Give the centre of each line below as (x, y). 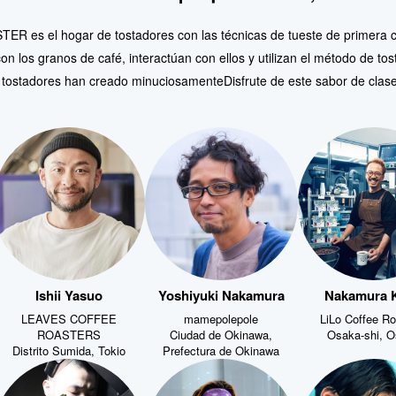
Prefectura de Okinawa (221, 348)
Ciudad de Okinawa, (221, 332)
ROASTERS (69, 332)
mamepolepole (221, 316)
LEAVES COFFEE (69, 316)
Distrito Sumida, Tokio (69, 348)
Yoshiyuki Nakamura (221, 293)
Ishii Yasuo (69, 293)
